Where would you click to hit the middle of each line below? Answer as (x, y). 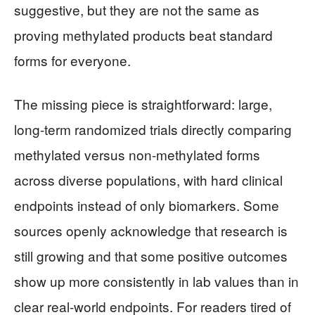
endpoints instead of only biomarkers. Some (147, 205)
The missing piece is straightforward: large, (143, 104)
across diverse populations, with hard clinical (148, 180)
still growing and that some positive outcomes (151, 256)
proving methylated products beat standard (143, 35)
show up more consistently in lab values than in (156, 281)
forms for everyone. (72, 60)
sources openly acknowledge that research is (151, 231)
